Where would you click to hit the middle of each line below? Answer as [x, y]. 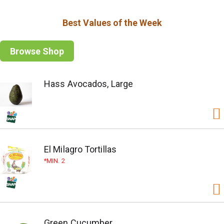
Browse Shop [37, 51]
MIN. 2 [56, 161]
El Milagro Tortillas [80, 149]
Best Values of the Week [112, 23]
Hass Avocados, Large [88, 84]
